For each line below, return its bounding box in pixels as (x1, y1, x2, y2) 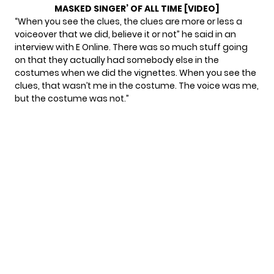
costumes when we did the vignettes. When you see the (15, 67, 256, 80)
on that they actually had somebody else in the (15, 54, 219, 67)
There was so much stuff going (111, 41, 248, 54)
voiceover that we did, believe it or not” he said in (15, 28, 224, 41)
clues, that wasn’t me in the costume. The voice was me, (15, 80, 259, 92)
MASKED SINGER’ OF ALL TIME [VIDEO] (54, 2, 220, 15)
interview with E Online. (15, 41, 111, 54)
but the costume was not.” (15, 92, 129, 105)
